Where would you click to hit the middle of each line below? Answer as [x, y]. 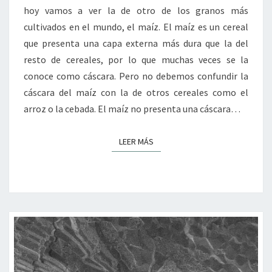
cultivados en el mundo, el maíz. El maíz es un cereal [136, 26]
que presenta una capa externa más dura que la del [136, 43]
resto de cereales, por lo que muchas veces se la [136, 59]
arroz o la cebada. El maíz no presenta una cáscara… [132, 108]
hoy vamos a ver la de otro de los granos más [136, 10]
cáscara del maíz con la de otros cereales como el [136, 92]
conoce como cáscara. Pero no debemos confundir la [136, 76]
